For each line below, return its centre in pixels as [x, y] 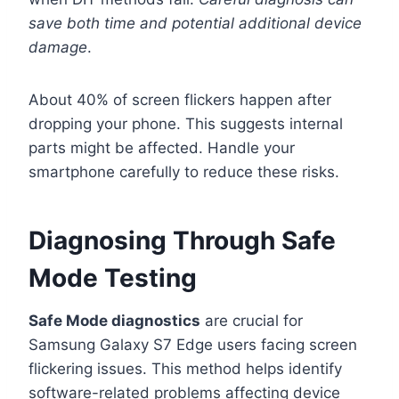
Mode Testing [113, 278]
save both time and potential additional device [195, 24]
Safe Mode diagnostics [114, 321]
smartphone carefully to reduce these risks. [184, 172]
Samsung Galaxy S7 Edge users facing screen [193, 345]
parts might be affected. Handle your [162, 148]
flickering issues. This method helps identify [185, 369]
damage [58, 48]
